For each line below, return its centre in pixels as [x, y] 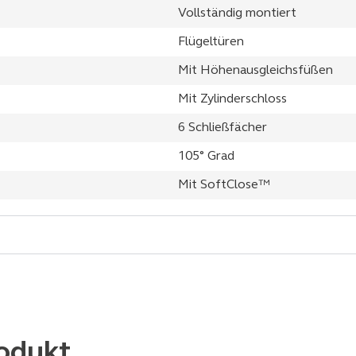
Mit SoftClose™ [224, 185]
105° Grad [206, 156]
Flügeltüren [211, 42]
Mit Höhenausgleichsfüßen [255, 70]
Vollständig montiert [237, 13]
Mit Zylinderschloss [232, 99]
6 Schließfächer [222, 128]
